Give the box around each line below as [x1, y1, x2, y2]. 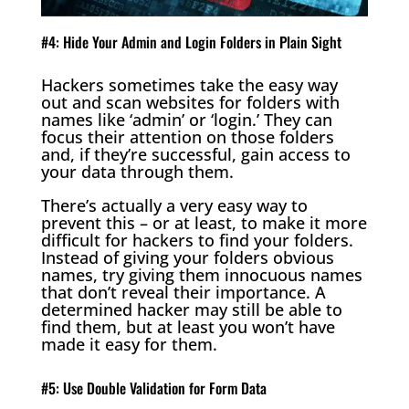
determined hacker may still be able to [40, 299, 342, 321]
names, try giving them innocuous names [40, 264, 362, 287]
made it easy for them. [40, 333, 217, 356]
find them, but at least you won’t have [40, 316, 335, 339]
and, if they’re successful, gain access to [40, 143, 351, 166]
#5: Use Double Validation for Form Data [40, 377, 267, 400]
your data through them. [40, 161, 234, 184]
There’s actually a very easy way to [40, 194, 308, 217]
